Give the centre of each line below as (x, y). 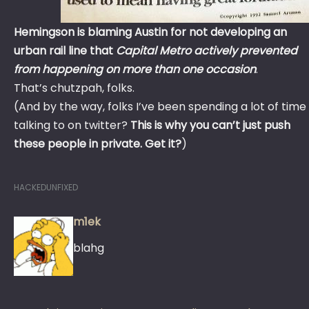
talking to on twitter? (72, 126)
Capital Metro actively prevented (207, 51)
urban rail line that (65, 51)
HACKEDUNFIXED (46, 188)
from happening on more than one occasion (135, 70)
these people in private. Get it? (98, 144)
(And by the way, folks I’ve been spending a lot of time (160, 107)
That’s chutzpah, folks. (74, 88)
